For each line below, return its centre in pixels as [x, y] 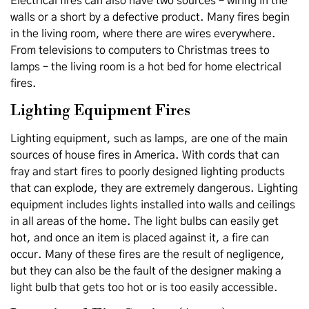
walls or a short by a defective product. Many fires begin [150, 17]
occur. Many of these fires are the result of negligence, [148, 255]
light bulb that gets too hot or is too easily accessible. [144, 288]
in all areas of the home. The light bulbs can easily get [144, 221]
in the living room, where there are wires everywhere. [143, 34]
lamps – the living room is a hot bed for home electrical [146, 67]
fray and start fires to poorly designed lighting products [148, 172]
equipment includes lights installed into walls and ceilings [153, 205]
